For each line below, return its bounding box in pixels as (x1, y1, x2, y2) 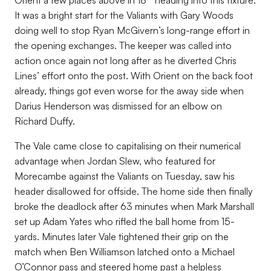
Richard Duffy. (15, 115, 75, 127)
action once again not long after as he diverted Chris (15, 54, 237, 67)
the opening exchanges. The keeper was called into (15, 39, 232, 51)
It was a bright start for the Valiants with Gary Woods (15, 9, 233, 21)
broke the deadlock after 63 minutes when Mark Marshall (15, 200, 254, 212)
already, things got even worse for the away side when (15, 85, 244, 97)
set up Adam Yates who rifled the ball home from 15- (15, 215, 235, 227)
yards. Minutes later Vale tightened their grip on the (15, 230, 229, 243)
